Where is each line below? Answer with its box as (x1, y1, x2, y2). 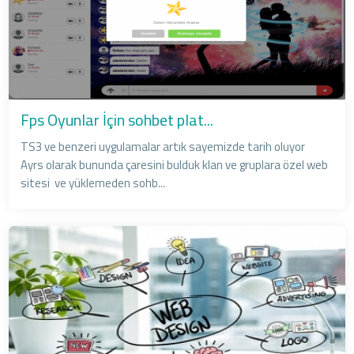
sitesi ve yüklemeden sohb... (21, 173, 166, 192)
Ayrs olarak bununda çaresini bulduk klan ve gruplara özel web (21, 155, 329, 174)
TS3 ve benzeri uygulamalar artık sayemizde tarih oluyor (21, 137, 308, 156)
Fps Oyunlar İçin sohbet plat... (21, 107, 214, 132)
